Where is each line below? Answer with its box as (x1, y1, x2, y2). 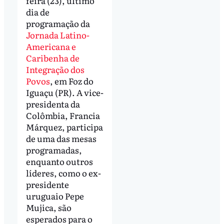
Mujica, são (25, 201, 71, 214)
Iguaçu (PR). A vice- (25, 86, 103, 99)
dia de (25, 5, 49, 18)
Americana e (25, 40, 76, 53)
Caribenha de (25, 51, 79, 64)
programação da (25, 17, 90, 30)
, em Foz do (49, 74, 93, 87)
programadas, (25, 143, 82, 156)
